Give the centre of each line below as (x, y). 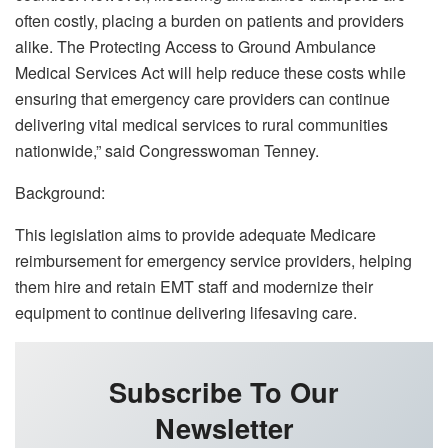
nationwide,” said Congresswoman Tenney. (167, 150)
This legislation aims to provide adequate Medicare (195, 234)
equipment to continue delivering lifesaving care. (186, 312)
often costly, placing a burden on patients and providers (209, 20)
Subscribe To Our (224, 391)
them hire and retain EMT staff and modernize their (194, 286)
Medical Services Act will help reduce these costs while (210, 72)
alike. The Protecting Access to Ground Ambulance (195, 46)
